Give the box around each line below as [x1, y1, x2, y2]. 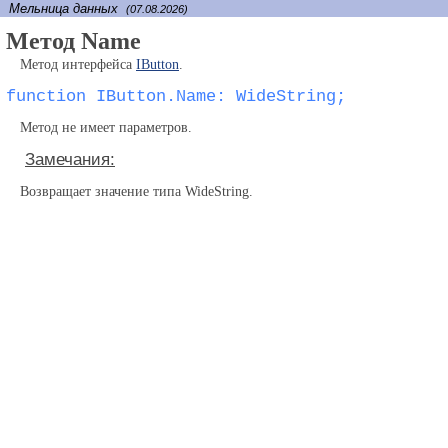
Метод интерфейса [20, 57, 136, 72]
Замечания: [25, 150, 115, 169]
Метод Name [6, 28, 141, 54]
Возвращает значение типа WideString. [20, 184, 253, 199]
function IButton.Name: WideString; [6, 87, 346, 106]
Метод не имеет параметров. [20, 120, 192, 135]
